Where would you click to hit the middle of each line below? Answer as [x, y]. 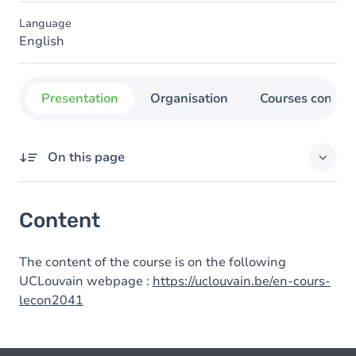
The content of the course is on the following [153, 262]
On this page [86, 157]
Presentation [80, 99]
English [42, 41]
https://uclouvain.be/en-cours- [242, 281]
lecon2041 [51, 300]
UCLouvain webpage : [86, 281]
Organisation [189, 99]
